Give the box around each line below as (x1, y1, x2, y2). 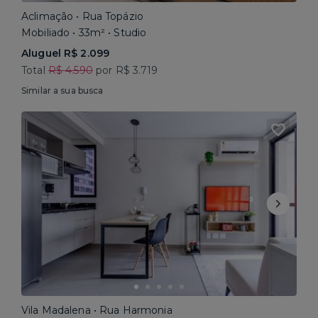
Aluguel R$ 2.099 (21, 47, 110, 60)
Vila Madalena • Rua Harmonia (21, 304, 172, 317)
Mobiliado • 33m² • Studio (21, 26, 147, 39)
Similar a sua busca (21, 85, 104, 96)
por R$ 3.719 (92, 64, 158, 77)
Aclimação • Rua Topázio (21, 10, 144, 23)
